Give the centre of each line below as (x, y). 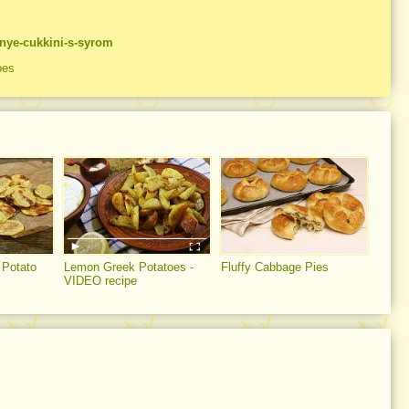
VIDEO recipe (100, 280)
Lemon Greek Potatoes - (129, 267)
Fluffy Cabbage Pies (275, 267)
